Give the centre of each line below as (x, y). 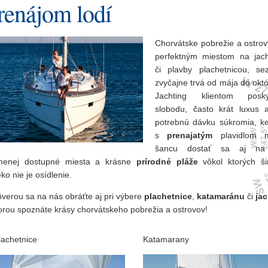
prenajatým (190, 135)
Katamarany (166, 239)
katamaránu (222, 196)
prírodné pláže (167, 162)
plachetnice (168, 196)
